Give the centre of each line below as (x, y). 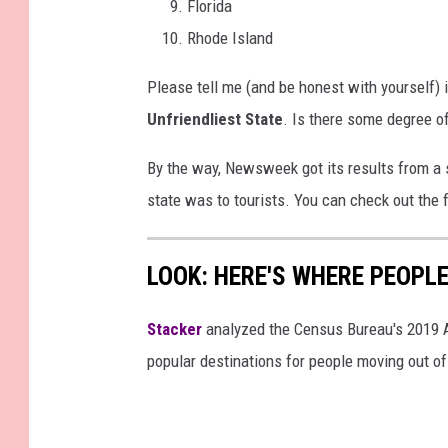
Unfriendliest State (215, 119)
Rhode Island (230, 38)
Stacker (174, 329)
